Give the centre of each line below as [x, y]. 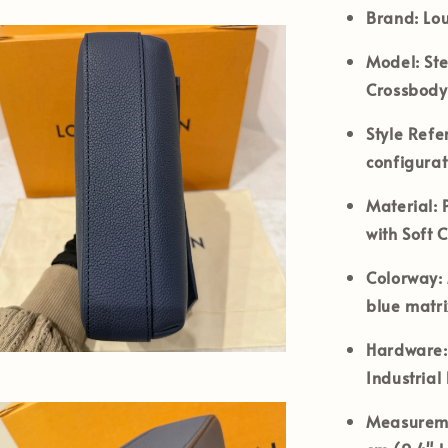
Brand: [392, 16]
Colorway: [404, 276]
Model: [393, 60]
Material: [402, 204]
